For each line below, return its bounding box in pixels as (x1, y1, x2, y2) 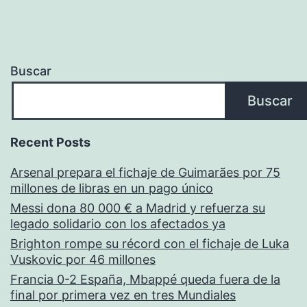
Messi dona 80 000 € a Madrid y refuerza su (10, 201, 265, 216)
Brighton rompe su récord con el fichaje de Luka (10, 236, 289, 251)
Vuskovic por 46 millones (10, 252, 156, 267)
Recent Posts (10, 135, 90, 150)
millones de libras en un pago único (10, 181, 213, 196)
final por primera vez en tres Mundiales (10, 288, 236, 303)
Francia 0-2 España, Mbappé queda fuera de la (10, 272, 280, 287)
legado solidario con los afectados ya (10, 217, 225, 232)
